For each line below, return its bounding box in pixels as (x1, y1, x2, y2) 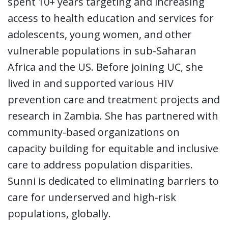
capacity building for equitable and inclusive (8, 141, 218, 155)
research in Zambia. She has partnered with (8, 108, 218, 123)
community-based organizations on (8, 125, 180, 139)
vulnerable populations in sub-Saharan (8, 43, 196, 58)
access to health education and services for (8, 11, 214, 25)
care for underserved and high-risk (8, 190, 176, 204)
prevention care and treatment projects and (8, 92, 220, 106)
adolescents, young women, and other (8, 27, 192, 41)
